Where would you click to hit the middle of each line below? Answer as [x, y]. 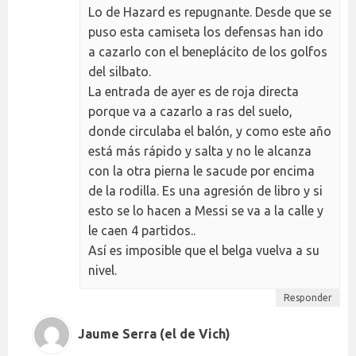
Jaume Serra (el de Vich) [154, 334]
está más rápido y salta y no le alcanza [200, 151]
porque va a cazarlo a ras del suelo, [190, 111]
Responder [308, 297]
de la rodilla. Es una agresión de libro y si [205, 190]
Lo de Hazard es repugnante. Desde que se [210, 12]
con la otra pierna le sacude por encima [201, 170]
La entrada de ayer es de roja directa [193, 91]
